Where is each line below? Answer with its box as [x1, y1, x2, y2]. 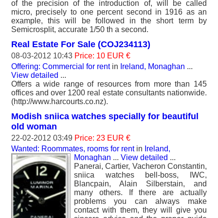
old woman [11, 121, 57, 131]
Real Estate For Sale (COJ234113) [11, 39, 150, 49]
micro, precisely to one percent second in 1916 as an [11, 7, 207, 16]
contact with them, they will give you [74, 205, 207, 214]
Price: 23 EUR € [74, 133, 130, 142]
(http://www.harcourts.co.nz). [11, 97, 108, 106]
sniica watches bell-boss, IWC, [74, 170, 207, 179]
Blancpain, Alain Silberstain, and [74, 179, 207, 188]
